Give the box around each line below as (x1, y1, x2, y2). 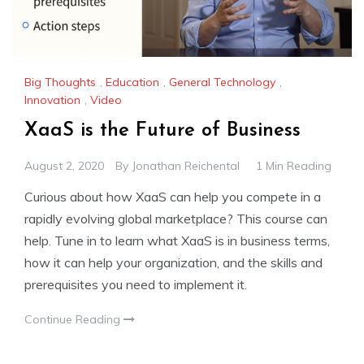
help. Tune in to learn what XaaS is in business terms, (24, 232, 330, 249)
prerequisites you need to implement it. (24, 275, 247, 292)
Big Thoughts (24, 75, 96, 90)
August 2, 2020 (24, 158, 104, 173)
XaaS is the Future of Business (24, 120, 301, 141)
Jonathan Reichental (132, 158, 240, 173)
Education (106, 75, 159, 90)
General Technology (169, 75, 275, 90)
